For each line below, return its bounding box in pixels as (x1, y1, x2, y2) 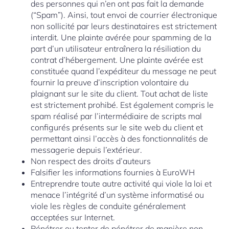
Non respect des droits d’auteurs (31, 156, 151, 166)
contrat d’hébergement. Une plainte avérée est (31, 55, 203, 65)
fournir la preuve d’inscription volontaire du (31, 77, 189, 87)
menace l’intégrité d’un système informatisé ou (31, 190, 204, 200)
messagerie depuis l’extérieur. (31, 145, 142, 155)
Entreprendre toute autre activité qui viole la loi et (31, 178, 212, 189)
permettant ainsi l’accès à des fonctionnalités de (31, 133, 208, 144)
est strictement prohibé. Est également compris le (31, 100, 214, 110)
